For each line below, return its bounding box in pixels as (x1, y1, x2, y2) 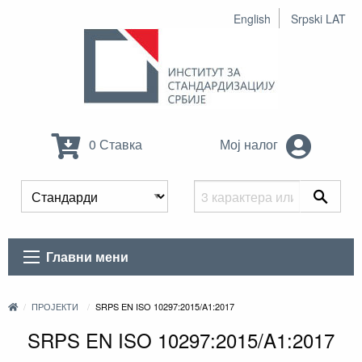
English (234, 11, 271, 27)
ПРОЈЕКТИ (32, 300, 79, 314)
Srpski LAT (291, 11, 346, 27)
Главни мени (46, 247, 129, 267)
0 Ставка (86, 135, 142, 154)
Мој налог (219, 135, 281, 154)
